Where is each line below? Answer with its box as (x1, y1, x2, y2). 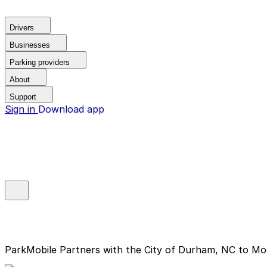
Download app (38, 103, 104, 115)
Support (10, 92, 36, 101)
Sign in (5, 103, 38, 115)
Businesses (10, 41, 50, 49)
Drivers (10, 23, 34, 32)
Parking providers (10, 58, 70, 67)
